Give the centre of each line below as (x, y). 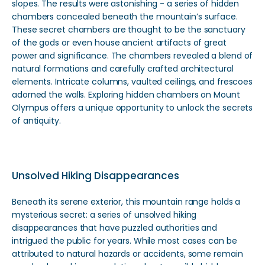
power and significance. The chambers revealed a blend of (132, 56)
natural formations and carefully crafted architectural (123, 69)
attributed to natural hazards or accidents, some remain (127, 254)
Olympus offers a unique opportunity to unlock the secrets (132, 108)
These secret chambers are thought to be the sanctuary (129, 30)
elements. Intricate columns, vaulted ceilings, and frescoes (132, 82)
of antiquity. (36, 121)
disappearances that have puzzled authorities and (115, 228)
